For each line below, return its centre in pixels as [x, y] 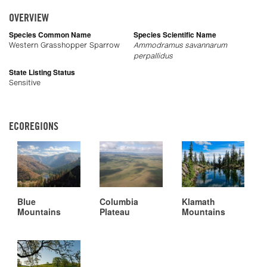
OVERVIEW [29, 17]
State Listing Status [42, 72]
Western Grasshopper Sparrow [64, 45]
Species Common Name [50, 34]
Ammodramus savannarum [180, 45]
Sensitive [25, 82]
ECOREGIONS [34, 125]
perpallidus [153, 55]
